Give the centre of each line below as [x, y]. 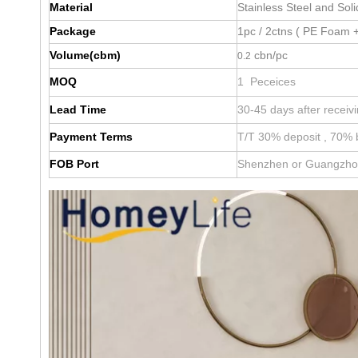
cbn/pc [269, 55]
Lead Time [78, 109]
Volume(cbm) [85, 55]
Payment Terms [91, 136]
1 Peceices [267, 81]
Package [73, 31]
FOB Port [74, 163]
